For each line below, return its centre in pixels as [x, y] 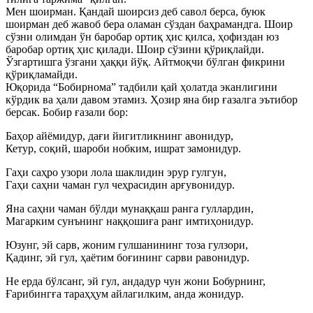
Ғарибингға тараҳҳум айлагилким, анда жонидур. [125, 294]
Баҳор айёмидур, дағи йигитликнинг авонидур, [119, 136]
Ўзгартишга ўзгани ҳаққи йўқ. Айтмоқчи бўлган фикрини [145, 62]
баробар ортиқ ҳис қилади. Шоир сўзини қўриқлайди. [135, 49]
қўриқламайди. [42, 74]
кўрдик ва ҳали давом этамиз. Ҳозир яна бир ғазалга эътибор [152, 100]
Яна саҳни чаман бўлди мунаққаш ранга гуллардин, [130, 209]
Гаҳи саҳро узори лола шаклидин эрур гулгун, [116, 172]
